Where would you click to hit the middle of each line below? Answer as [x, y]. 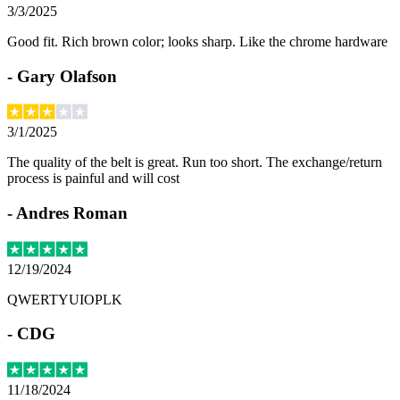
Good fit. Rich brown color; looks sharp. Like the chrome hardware [197, 41]
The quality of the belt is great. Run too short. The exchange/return [195, 162]
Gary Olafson [67, 76]
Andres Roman [72, 212]
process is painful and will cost [93, 179]
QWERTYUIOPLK [65, 299]
